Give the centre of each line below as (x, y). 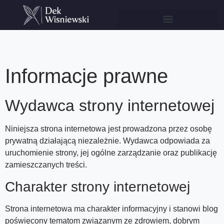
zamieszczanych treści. (46, 165)
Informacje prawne (86, 76)
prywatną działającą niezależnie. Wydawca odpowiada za (107, 141)
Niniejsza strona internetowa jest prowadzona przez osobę (108, 129)
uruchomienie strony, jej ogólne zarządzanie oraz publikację (111, 153)
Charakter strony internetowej (97, 186)
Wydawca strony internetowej (110, 106)
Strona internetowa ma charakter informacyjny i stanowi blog (111, 208)
